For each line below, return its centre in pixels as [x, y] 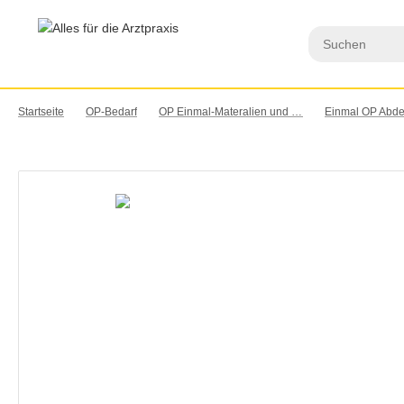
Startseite [41, 112]
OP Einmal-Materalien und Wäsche [297, 112]
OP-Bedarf [111, 112]
